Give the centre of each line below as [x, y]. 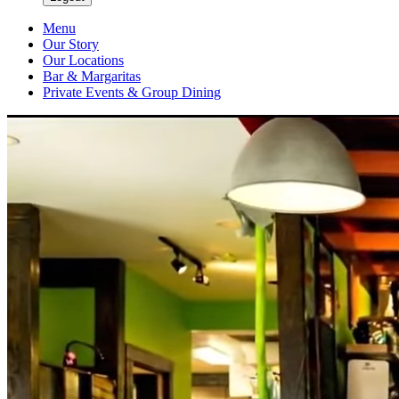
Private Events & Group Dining [132, 93]
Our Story [71, 45]
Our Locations [83, 61]
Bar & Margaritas [92, 77]
